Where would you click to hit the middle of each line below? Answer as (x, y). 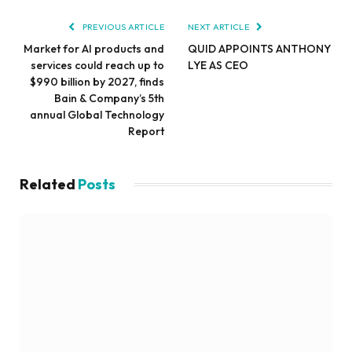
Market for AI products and (94, 48)
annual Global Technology (97, 114)
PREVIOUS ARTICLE (122, 26)
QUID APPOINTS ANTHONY (259, 48)
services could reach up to (97, 65)
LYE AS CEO (218, 65)
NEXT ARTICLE (220, 26)
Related (49, 184)
